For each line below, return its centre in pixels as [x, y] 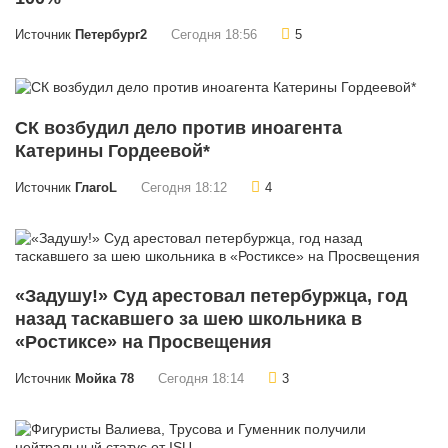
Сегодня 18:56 [214, 34]
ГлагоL [96, 187]
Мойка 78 [104, 378]
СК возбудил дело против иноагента [178, 127]
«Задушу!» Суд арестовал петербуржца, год [211, 295]
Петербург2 [111, 34]
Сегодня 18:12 [184, 187]
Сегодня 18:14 [201, 378]
